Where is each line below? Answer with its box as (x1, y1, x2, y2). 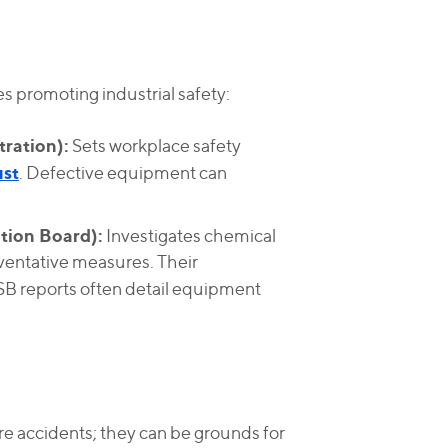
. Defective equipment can (18, 162, 227, 183)
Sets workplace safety (68, 135, 241, 156)
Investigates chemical (102, 225, 276, 246)
